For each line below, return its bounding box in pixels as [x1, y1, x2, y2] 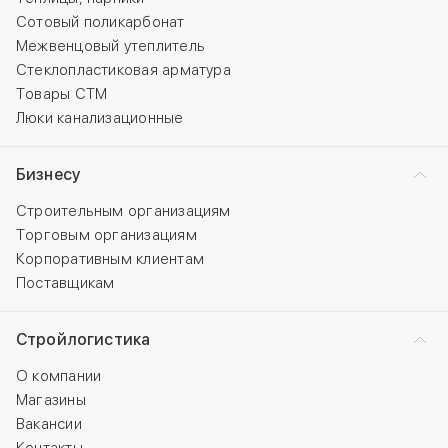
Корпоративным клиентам [16, 250, 204, 268]
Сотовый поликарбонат [16, 13, 185, 31]
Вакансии [16, 415, 82, 433]
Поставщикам [16, 274, 115, 292]
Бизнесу [16, 165, 81, 184]
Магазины [16, 391, 86, 409]
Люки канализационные [16, 109, 184, 127]
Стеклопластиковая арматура [16, 61, 231, 79]
